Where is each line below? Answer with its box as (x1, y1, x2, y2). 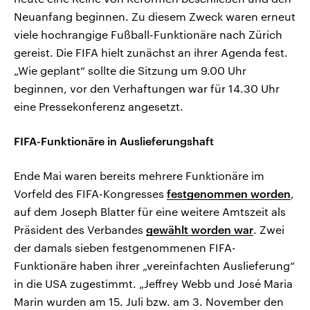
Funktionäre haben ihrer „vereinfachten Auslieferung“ (14, 258, 295, 272)
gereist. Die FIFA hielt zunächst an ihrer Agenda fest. (14, 45, 288, 59)
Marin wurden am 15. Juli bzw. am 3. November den (14, 294, 284, 308)
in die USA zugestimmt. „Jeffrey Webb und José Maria (14, 276, 293, 290)
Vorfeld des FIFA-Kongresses (14, 186, 167, 200)
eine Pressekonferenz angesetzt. (14, 99, 183, 113)
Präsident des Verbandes (14, 222, 146, 236)
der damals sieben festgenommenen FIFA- (14, 240, 236, 254)
